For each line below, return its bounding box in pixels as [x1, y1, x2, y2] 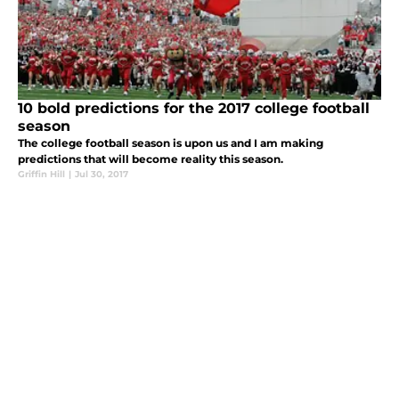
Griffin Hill [18, 168, 65, 181]
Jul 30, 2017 [75, 168, 128, 181]
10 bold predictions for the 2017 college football [18, 100, 370, 118]
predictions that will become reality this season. [18, 152, 283, 167]
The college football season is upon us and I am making [18, 136, 323, 151]
